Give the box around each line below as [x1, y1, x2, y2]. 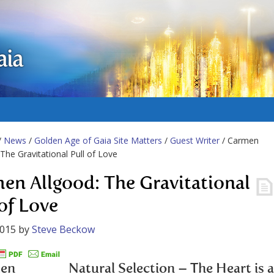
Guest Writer [170, 135, 220, 146]
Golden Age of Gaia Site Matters [34, 135, 162, 146]
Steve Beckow [32, 223, 95, 236]
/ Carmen [220, 135, 259, 146]
